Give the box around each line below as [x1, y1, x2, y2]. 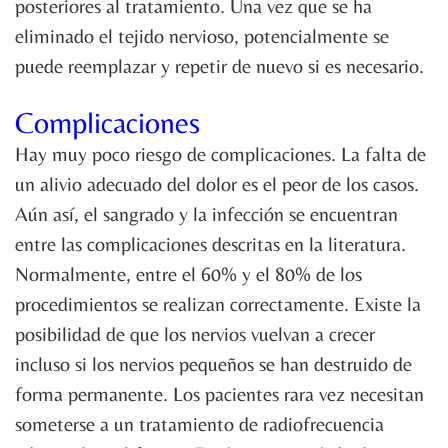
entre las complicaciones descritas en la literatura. [15, 232, 406, 256]
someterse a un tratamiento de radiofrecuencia [15, 412, 384, 436]
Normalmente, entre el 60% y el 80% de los [15, 262, 362, 286]
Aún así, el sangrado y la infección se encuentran [15, 202, 398, 226]
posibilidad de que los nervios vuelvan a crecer [15, 322, 375, 346]
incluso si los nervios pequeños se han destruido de [15, 352, 412, 376]
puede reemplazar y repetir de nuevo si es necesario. [15, 54, 424, 78]
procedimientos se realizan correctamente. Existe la [15, 292, 421, 316]
